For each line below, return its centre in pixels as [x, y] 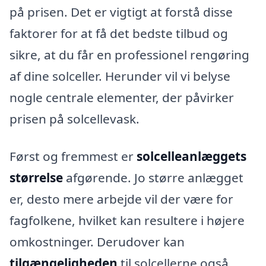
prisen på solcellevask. [75, 118]
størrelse [36, 178]
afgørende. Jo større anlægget [153, 178]
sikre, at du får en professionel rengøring [129, 54]
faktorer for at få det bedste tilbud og [119, 33]
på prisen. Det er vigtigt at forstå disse [121, 12]
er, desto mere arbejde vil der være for [121, 199]
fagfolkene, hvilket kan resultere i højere [127, 221]
